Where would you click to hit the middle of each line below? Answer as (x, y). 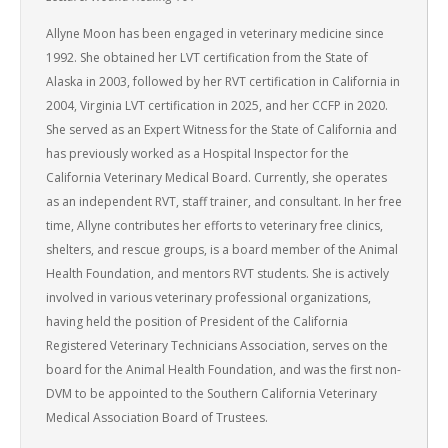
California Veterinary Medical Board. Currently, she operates (216, 177)
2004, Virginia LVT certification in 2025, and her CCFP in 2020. (217, 105)
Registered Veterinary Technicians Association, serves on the (217, 345)
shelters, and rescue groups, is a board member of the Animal (222, 249)
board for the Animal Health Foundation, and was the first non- (223, 369)
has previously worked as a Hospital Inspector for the (197, 153)
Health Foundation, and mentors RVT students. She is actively (217, 273)
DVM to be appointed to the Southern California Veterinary (211, 393)
